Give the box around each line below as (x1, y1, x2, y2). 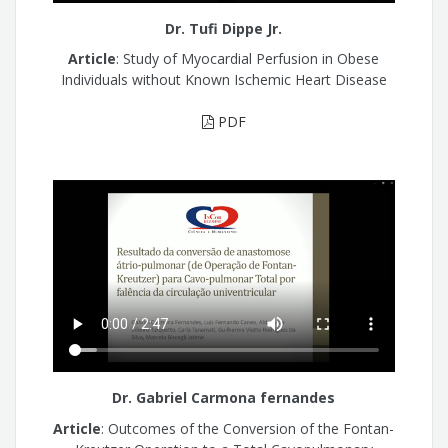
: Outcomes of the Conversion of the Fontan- (101, 418, 395, 438)
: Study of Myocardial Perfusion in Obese (116, 49, 380, 69)
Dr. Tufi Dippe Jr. (165, 18, 283, 38)
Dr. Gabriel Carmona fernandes (112, 388, 336, 408)
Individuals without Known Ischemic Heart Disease (60, 70, 387, 90)
